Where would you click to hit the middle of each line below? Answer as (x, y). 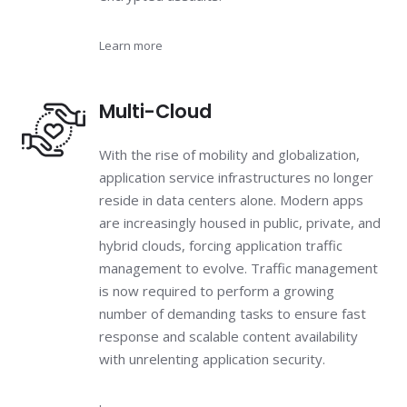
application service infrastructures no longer (236, 178)
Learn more (131, 46)
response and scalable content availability (228, 337)
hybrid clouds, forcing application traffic (221, 246)
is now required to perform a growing (217, 291)
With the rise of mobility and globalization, (229, 155)
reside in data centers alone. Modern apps (231, 200)
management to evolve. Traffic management (238, 268)
